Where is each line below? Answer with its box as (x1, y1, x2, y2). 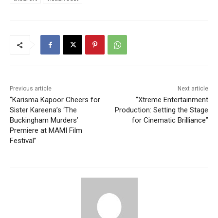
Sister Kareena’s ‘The (10, 106, 77, 115)
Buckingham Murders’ (10, 116, 78, 125)
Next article (177, 85, 208, 92)
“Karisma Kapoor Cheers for (10, 95, 100, 105)
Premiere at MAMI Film (10, 126, 82, 135)
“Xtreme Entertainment (135, 95, 208, 105)
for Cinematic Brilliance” (131, 116, 208, 125)
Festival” (10, 136, 36, 145)
